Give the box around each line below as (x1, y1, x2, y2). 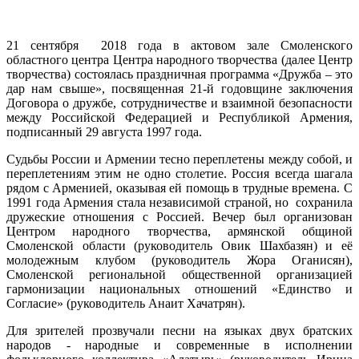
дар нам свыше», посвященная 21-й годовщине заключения (6, 81, 353, 95)
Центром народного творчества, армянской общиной (6, 224, 353, 238)
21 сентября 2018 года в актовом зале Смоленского (6, 38, 353, 52)
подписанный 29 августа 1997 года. (6, 124, 202, 139)
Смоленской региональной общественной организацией (6, 267, 353, 281)
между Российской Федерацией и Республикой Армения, (6, 110, 353, 124)
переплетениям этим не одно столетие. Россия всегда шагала (6, 166, 353, 180)
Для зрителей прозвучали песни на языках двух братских (6, 323, 353, 337)
